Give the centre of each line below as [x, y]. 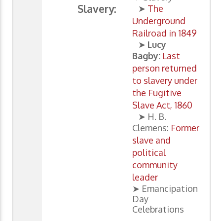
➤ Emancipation [165, 189]
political [149, 153]
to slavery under [165, 81]
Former [185, 128]
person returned [165, 68]
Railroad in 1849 [165, 33]
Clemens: [151, 128]
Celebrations [158, 209]
